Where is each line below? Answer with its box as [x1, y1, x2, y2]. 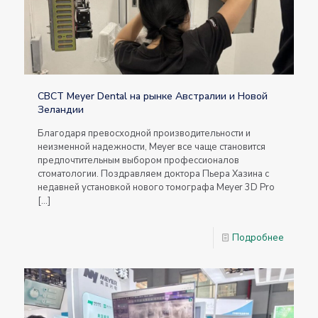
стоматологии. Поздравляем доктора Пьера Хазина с [38, 167, 269, 180]
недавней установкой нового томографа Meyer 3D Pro [38, 180, 275, 194]
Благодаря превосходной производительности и [38, 126, 251, 140]
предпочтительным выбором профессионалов [38, 153, 239, 167]
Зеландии [38, 102, 84, 116]
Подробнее [232, 231, 284, 244]
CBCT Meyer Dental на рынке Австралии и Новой [38, 89, 268, 103]
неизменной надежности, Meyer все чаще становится [38, 140, 265, 153]
